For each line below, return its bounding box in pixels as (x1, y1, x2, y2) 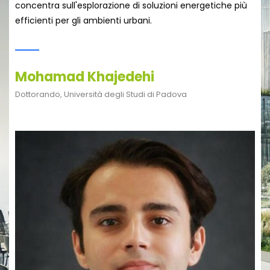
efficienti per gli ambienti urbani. (15, 14, 152, 27)
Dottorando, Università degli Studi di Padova (15, 89, 187, 101)
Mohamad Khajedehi (15, 67, 154, 87)
